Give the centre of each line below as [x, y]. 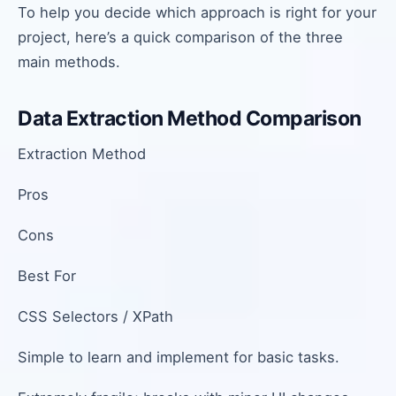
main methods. [69, 62]
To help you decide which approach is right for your [197, 12]
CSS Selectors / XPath [95, 316]
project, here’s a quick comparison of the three [180, 37]
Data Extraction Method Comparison [190, 118]
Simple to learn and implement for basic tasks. [179, 357]
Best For [47, 276]
